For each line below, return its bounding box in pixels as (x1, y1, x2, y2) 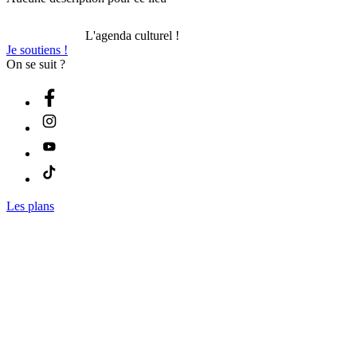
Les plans (6, 199, 54, 213)
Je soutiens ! (6, 43, 68, 57)
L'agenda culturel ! (85, 29, 179, 42)
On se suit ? (6, 57, 65, 71)
